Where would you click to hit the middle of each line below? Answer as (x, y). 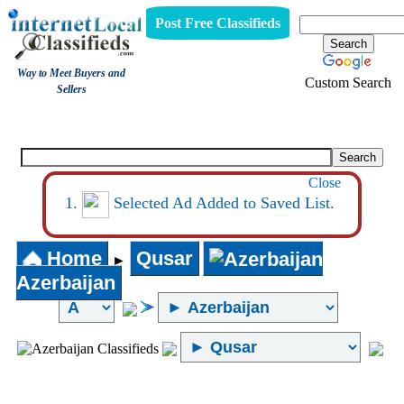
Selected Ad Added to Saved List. (222, 203)
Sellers (71, 89)
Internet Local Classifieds (205, 119)
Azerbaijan (66, 283)
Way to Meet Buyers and (72, 73)
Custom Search (348, 82)
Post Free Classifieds (217, 23)
